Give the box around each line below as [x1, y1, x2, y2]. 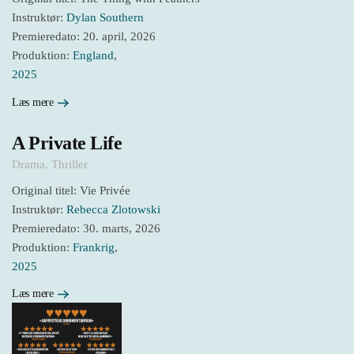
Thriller [51, 157, 88, 171]
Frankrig [73, 240, 115, 254]
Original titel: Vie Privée [12, 183, 130, 197]
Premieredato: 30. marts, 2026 [12, 221, 160, 235]
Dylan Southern [66, 11, 144, 24]
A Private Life [12, 132, 122, 153]
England [73, 49, 114, 62]
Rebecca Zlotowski [66, 202, 160, 216]
